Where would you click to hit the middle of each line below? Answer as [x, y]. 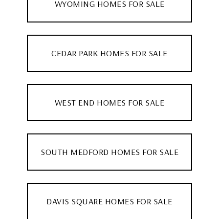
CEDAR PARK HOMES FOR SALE [109, 53]
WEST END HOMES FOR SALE [109, 102]
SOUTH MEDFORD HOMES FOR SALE [109, 152]
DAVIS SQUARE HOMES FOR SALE [109, 201]
